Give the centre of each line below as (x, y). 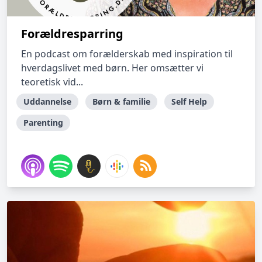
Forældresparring (72, 34)
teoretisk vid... (52, 82)
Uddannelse (47, 101)
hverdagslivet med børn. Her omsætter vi (112, 68)
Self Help (189, 101)
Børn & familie (121, 101)
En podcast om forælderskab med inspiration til (127, 54)
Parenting (43, 123)
